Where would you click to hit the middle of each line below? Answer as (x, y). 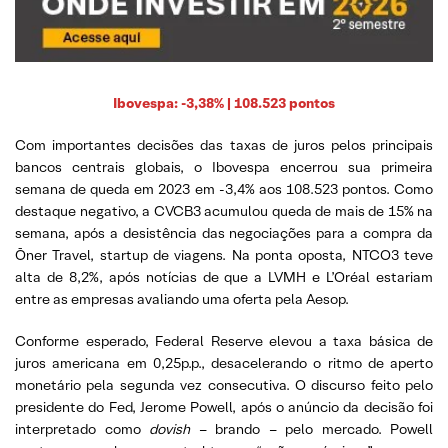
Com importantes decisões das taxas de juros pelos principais (224, 144)
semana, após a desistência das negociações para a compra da (224, 232)
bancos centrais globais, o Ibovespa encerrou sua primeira (224, 166)
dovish (169, 428)
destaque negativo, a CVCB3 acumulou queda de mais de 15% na (224, 210)
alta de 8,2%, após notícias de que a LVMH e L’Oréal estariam (224, 276)
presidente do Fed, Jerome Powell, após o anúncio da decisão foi (224, 406)
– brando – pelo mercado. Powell (311, 428)
